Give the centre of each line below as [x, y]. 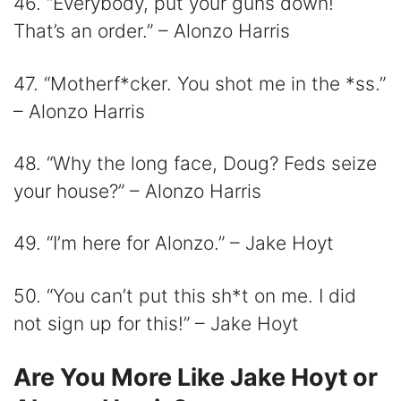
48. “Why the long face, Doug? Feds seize [195, 164]
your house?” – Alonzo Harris [137, 192]
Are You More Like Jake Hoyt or [196, 377]
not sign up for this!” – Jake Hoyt [156, 323]
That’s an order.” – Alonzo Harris [152, 31]
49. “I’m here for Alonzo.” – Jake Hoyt [174, 243]
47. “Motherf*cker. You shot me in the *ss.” [200, 83]
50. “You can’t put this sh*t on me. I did [185, 295]
